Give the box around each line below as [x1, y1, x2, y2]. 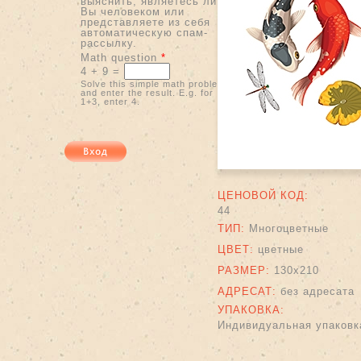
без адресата [280, 285, 355, 297]
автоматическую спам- [80, 26, 208, 39]
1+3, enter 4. [80, 96, 140, 106]
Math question [80, 51, 161, 64]
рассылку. [80, 36, 137, 49]
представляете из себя [80, 15, 210, 28]
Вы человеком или [80, 5, 185, 18]
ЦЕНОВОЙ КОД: [218, 189, 313, 201]
